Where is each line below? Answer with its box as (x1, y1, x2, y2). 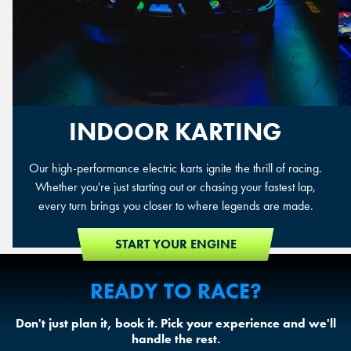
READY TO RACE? (89, 277, 262, 306)
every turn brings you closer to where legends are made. (38, 197, 313, 214)
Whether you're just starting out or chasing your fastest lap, (35, 178, 316, 195)
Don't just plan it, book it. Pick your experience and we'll (15, 315, 336, 332)
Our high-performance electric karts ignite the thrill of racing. (29, 159, 322, 176)
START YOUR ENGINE (114, 235, 237, 252)
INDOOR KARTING (69, 115, 282, 148)
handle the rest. (131, 331, 220, 348)
